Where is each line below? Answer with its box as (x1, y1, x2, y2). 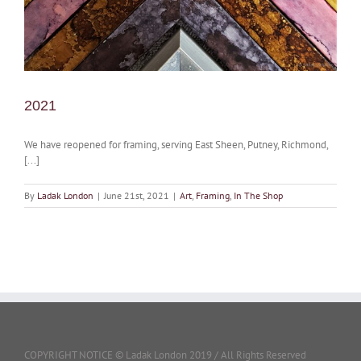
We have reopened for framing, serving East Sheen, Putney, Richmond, (24, 138, 328, 152)
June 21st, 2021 (104, 189, 169, 202)
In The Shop (234, 189, 283, 202)
